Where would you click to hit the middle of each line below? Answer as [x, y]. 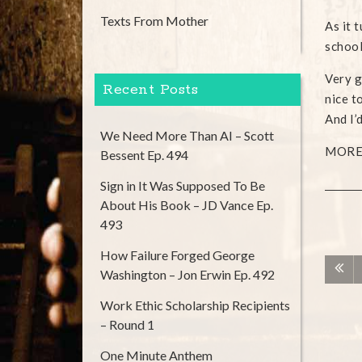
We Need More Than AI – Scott [187, 135]
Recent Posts [150, 90]
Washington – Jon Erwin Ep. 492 [187, 274]
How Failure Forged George [177, 255]
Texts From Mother [154, 21]
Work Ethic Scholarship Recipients [195, 305]
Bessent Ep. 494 [144, 155]
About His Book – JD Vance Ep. [187, 205]
